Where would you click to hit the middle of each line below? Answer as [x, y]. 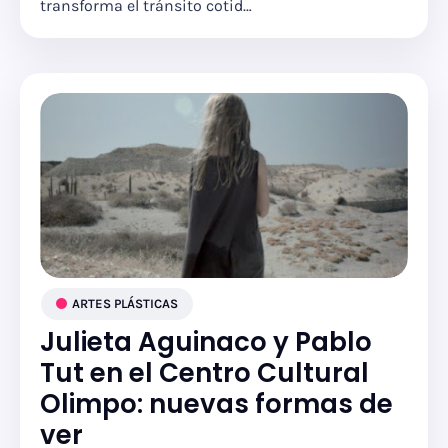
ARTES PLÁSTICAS [125, 303]
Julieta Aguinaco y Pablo [206, 342]
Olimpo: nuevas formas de [216, 404]
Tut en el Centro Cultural [204, 373]
